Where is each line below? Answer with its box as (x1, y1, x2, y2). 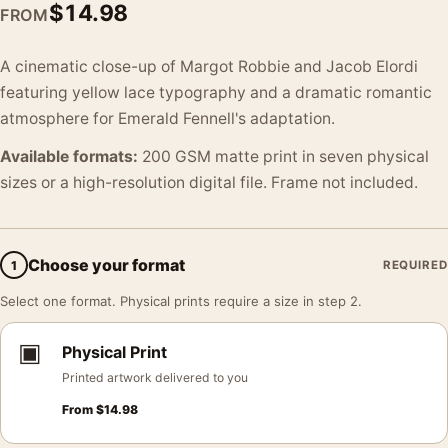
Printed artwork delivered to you (62, 370, 248, 385)
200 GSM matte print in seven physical (138, 147, 429, 166)
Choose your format (28, 254, 185, 275)
